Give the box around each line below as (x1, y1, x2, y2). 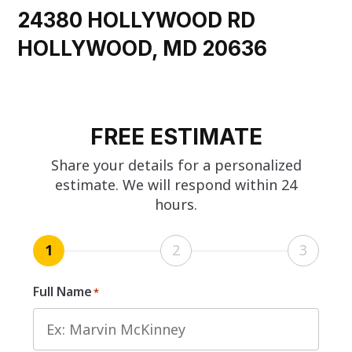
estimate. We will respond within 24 (55, 174, 297, 194)
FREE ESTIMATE (90, 123, 262, 150)
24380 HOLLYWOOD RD (17, 7, 256, 32)
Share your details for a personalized (50, 155, 302, 174)
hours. (155, 194, 197, 214)
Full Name (33, 282, 93, 300)
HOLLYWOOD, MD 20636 (17, 35, 268, 60)
